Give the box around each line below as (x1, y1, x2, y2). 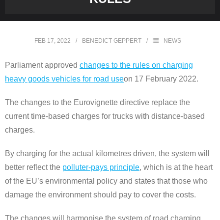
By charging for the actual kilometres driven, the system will (5, 149, 210, 158)
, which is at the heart (139, 163, 213, 172)
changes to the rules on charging (80, 61, 193, 70)
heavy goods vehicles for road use (5, 75, 124, 83)
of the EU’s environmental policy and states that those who (5, 177, 208, 186)
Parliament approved (5, 61, 80, 70)
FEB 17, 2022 (34, 37, 71, 45)
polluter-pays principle (62, 163, 139, 172)
